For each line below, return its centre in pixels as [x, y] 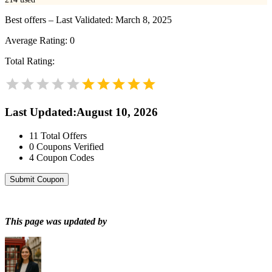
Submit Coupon [37, 179]
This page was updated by [56, 221]
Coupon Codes [65, 157]
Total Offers [64, 135]
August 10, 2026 [117, 112]
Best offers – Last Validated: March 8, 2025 [88, 20]
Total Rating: [30, 61]
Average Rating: [37, 41]
